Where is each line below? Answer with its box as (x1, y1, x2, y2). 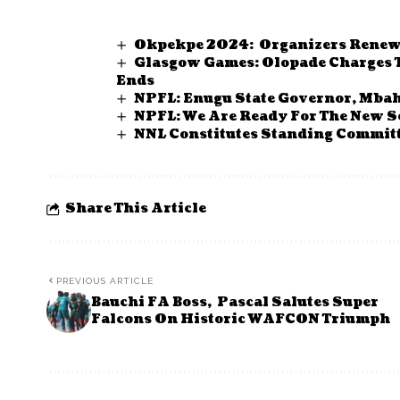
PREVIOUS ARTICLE (56, 275, 154, 286)
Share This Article (65, 199, 206, 217)
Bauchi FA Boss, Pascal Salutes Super (91, 293, 379, 311)
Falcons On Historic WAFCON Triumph (91, 310, 390, 328)
